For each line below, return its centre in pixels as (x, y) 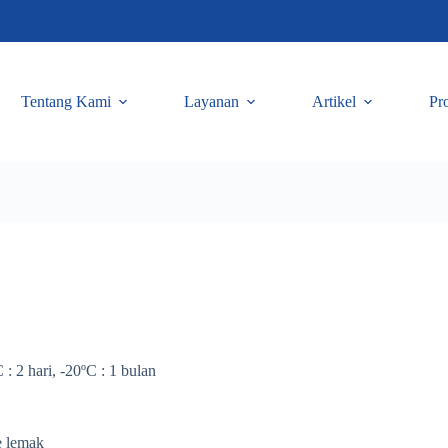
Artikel (333, 101)
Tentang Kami (65, 101)
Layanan (211, 101)
